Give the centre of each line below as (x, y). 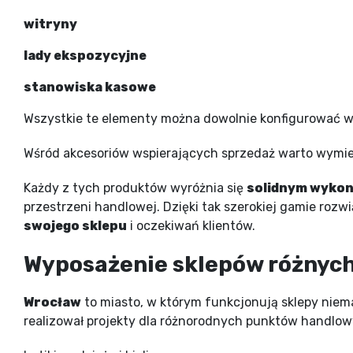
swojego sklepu (75, 225)
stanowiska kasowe (90, 87)
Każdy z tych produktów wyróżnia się (135, 188)
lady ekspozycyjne (85, 55)
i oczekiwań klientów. (191, 225)
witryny (50, 24)
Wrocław (52, 302)
